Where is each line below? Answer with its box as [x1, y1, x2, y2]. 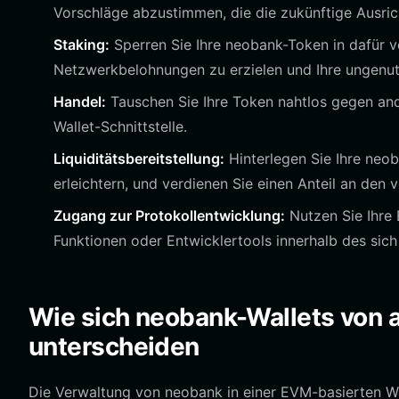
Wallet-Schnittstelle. [53, 118, 187, 135]
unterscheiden [28, 331, 199, 362]
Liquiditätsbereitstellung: [53, 150, 224, 167]
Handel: [53, 93, 106, 110]
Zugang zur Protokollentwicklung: [53, 207, 285, 224]
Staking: [53, 36, 110, 53]
